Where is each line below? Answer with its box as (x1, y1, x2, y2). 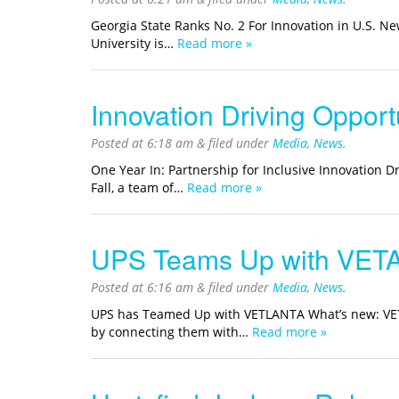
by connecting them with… (91, 323, 252, 341)
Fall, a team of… (91, 179, 187, 197)
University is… (91, 35, 177, 53)
